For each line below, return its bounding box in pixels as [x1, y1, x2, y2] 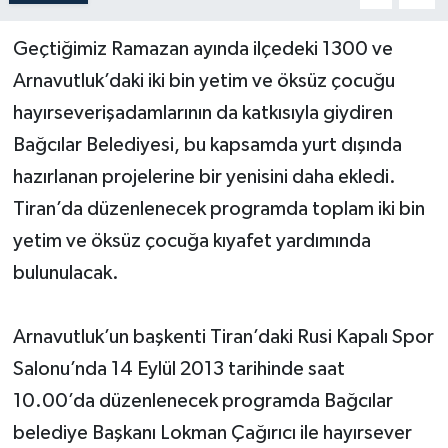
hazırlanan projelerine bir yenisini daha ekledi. [12, 167, 396, 188]
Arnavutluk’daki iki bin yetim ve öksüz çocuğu [12, 71, 395, 92]
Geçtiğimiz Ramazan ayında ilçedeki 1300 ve [12, 39, 393, 60]
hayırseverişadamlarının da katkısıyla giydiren [12, 103, 393, 124]
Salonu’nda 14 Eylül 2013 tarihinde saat [12, 359, 345, 380]
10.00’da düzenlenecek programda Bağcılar [12, 391, 393, 412]
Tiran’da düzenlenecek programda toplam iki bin [12, 199, 425, 220]
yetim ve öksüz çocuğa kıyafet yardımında [12, 231, 371, 252]
